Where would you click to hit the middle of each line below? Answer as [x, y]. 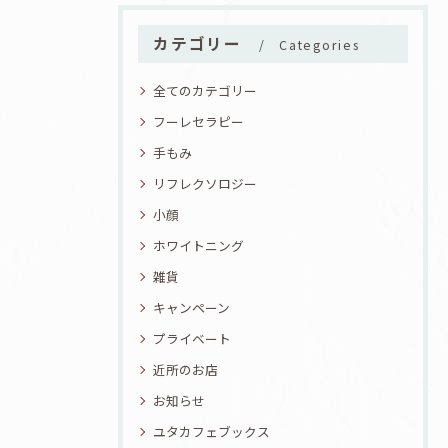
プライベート [192, 338]
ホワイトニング [198, 245]
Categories [319, 44]
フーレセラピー [198, 121]
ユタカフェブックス [211, 431]
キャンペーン [191, 307]
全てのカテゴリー [205, 90]
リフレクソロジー [205, 183]
